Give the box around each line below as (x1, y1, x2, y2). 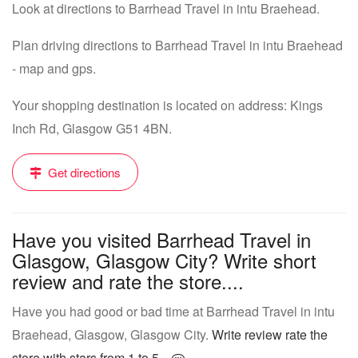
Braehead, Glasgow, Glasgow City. (12, 325, 212, 344)
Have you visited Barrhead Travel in (12, 225, 311, 253)
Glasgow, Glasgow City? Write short (12, 246, 316, 274)
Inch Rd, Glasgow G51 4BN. (12, 119, 172, 137)
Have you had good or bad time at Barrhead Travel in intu (12, 302, 335, 320)
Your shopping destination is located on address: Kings (12, 96, 323, 114)
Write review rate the (212, 325, 328, 344)
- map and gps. (12, 59, 96, 78)
